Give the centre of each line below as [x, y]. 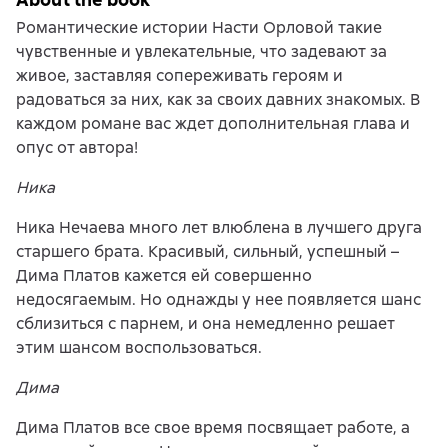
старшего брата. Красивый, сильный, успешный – [207, 252]
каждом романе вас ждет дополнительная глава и [213, 124]
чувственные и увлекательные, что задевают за [201, 52]
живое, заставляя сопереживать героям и [179, 76]
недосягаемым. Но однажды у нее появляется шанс [218, 300]
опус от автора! [77, 148]
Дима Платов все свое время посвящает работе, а [213, 428]
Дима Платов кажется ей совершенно [164, 276]
